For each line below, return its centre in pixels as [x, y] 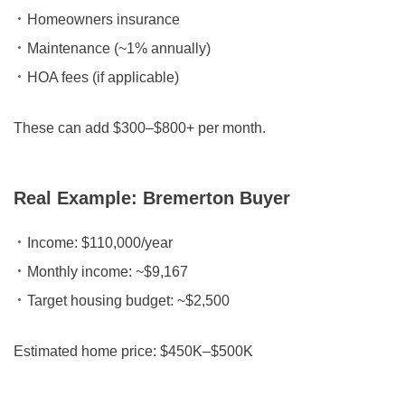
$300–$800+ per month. [189, 128]
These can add [63, 128]
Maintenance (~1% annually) [119, 49]
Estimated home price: [87, 352]
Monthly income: [80, 272]
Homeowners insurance [104, 20]
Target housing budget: [100, 301]
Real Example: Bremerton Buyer [152, 198]
